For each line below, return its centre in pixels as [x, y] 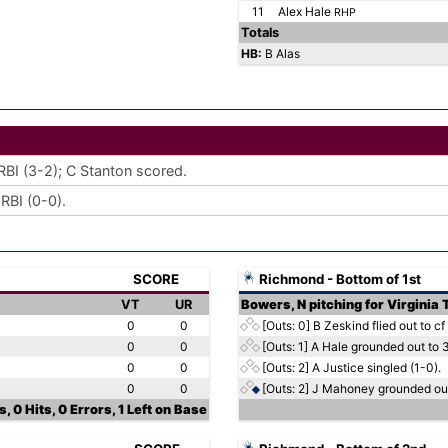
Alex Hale [306, 11]
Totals [260, 32]
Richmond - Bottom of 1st [338, 279]
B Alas [282, 53]
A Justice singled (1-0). [376, 367]
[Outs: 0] [286, 325]
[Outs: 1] [285, 346]
